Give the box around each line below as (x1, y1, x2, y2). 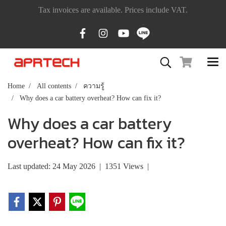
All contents (37, 82, 71, 90)
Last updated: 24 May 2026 (8, 162, 95, 171)
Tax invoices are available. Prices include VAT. (38, 6, 188, 14)
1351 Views (105, 162, 143, 171)
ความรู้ (83, 82, 104, 90)
